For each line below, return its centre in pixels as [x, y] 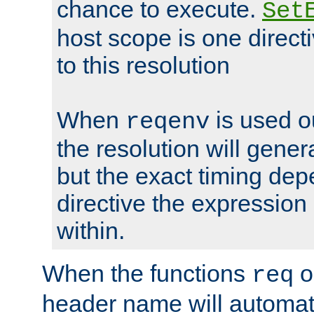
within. [91, 230]
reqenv [168, 122]
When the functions [147, 273]
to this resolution [143, 65]
